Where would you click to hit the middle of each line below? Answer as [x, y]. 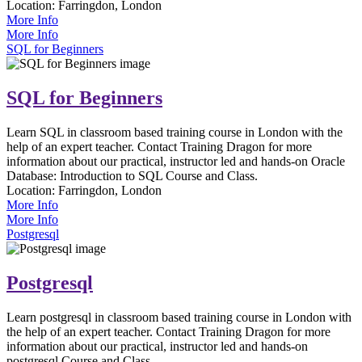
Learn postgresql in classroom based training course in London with [179, 317]
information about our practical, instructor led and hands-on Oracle [176, 161]
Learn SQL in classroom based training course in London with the [175, 132]
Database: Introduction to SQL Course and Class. [132, 175]
